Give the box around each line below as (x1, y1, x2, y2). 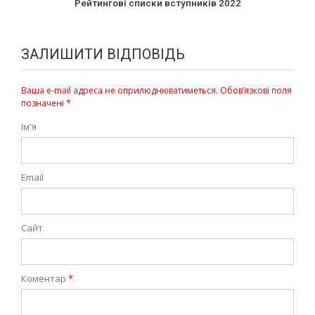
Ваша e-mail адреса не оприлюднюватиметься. (21, 84, 218, 97)
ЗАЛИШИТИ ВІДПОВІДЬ (21, 46, 185, 63)
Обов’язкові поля (220, 84, 292, 97)
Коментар (21, 272, 68, 285)
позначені (21, 97, 66, 110)
